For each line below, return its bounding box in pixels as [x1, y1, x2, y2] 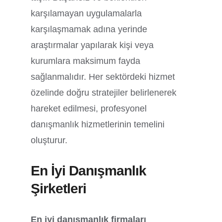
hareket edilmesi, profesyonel [31, 103, 147, 113]
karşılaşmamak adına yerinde [31, 24, 148, 34]
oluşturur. [31, 135, 68, 145]
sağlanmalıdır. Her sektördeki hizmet [31, 71, 175, 82]
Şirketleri [31, 180, 87, 196]
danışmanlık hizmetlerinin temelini [31, 119, 165, 129]
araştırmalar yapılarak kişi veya [31, 40, 154, 50]
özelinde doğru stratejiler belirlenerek [31, 87, 177, 98]
